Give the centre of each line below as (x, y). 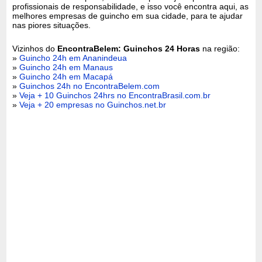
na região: (220, 48)
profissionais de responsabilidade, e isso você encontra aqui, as (131, 6)
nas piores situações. (52, 25)
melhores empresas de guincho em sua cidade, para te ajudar (128, 15)
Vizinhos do (35, 48)
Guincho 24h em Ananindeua (73, 58)
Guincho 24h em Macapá (66, 76)
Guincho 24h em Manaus (66, 67)
